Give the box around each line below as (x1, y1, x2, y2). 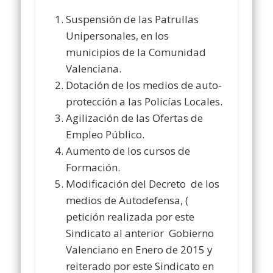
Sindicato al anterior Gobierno (66, 225, 214, 240)
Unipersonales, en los (66, 28, 169, 43)
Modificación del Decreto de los (66, 176, 220, 191)
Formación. (66, 160, 121, 174)
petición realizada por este (66, 209, 195, 224)
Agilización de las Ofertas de (66, 110, 204, 125)
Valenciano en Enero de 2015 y (66, 242, 213, 257)
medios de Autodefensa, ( (66, 193, 189, 207)
